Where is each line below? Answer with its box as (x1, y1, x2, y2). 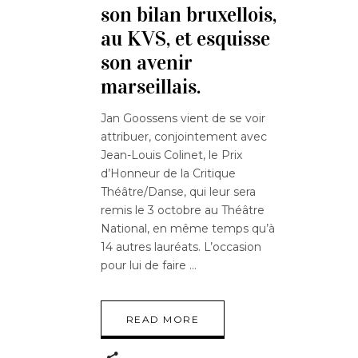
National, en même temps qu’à (101, 221, 275, 237)
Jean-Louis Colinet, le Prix (101, 148, 242, 163)
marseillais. (101, 74, 201, 100)
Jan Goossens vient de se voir (101, 111, 265, 126)
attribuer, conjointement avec (101, 129, 267, 145)
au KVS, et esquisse (101, 26, 270, 52)
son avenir (101, 50, 193, 76)
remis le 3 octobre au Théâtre (101, 203, 265, 218)
